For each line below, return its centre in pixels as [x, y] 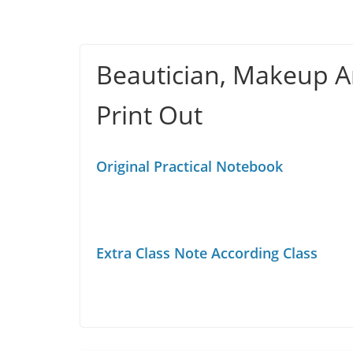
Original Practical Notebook [190, 166]
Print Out [149, 115]
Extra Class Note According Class [207, 253]
